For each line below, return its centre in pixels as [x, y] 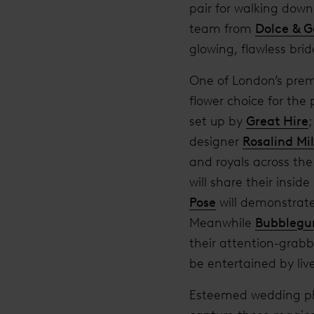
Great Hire [277, 121]
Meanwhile [222, 223]
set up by [218, 121]
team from [222, 28]
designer [216, 141]
